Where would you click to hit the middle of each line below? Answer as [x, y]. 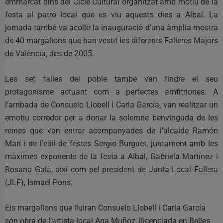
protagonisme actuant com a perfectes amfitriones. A [111, 92]
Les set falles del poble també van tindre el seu [111, 79]
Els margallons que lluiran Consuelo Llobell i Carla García [105, 208]
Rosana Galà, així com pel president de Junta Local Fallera [111, 169]
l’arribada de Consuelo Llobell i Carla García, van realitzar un [111, 105]
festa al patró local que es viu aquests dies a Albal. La [111, 14]
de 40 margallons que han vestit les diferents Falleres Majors [111, 40]
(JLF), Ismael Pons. [39, 182]
